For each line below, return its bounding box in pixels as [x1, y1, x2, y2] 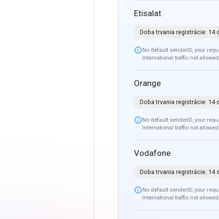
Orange [134, 78, 161, 88]
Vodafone [134, 148, 171, 158]
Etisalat [134, 8, 161, 18]
